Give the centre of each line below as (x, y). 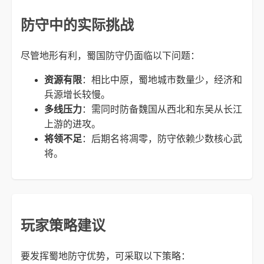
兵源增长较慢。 (77, 95)
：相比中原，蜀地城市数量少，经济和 (162, 80)
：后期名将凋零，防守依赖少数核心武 (162, 139)
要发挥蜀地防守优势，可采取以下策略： (105, 256)
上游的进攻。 (72, 124)
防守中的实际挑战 (77, 25)
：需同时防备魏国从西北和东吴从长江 (162, 110)
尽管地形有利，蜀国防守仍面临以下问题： (110, 56)
